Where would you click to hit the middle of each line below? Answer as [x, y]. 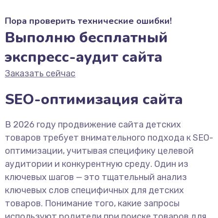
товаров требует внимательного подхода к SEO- [109, 138]
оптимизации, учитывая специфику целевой [99, 151]
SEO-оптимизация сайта [94, 100]
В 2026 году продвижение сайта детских [93, 125]
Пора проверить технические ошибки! [88, 21]
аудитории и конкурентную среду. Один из [97, 164]
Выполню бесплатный [86, 38]
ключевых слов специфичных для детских [94, 190]
